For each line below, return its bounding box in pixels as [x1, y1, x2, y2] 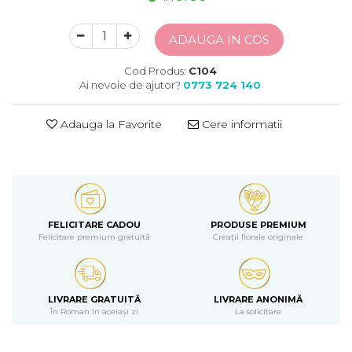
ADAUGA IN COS [168, 32, 269, 47]
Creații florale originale [213, 232, 303, 242]
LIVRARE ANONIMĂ [214, 294, 302, 305]
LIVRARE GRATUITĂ [47, 294, 141, 305]
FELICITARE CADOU [47, 219, 141, 230]
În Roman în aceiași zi [49, 306, 138, 317]
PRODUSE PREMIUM [210, 219, 306, 230]
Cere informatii [199, 117, 282, 131]
